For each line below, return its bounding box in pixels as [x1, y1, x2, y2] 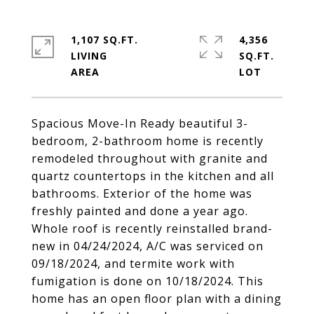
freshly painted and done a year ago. [32, 203, 248, 219]
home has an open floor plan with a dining [32, 291, 282, 306]
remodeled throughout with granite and [32, 151, 268, 166]
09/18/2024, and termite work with [32, 256, 235, 271]
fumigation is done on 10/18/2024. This [32, 273, 264, 289]
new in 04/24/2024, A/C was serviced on [32, 238, 264, 254]
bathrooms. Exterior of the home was [32, 186, 252, 201]
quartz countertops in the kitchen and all [32, 168, 274, 184]
